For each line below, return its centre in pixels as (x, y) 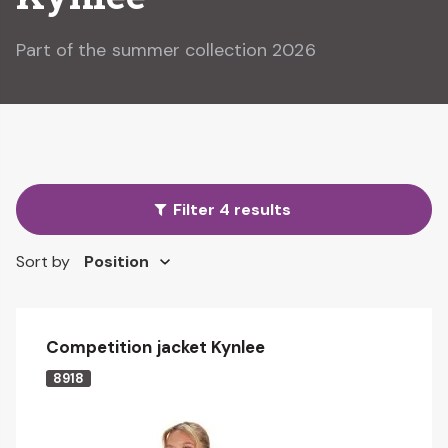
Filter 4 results (231, 209)
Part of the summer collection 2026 (166, 50)
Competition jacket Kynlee (156, 347)
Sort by (43, 261)
